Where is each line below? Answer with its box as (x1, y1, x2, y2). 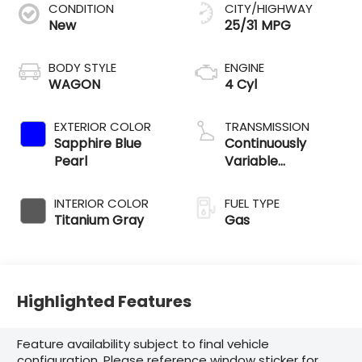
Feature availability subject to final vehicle (17, 335, 270, 353)
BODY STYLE (48, 58, 117, 76)
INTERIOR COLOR (54, 194, 149, 212)
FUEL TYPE (225, 194, 280, 212)
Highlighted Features (17, 290, 192, 314)
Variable (225, 151, 278, 170)
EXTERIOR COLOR (54, 117, 152, 135)
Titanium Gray (54, 210, 145, 229)
